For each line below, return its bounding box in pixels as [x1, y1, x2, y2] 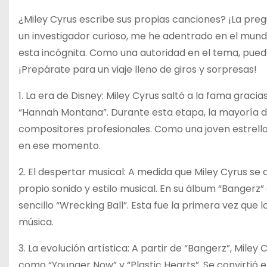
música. [18, 215, 54, 229]
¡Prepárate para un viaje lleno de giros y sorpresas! [18, 63, 257, 76]
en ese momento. [18, 139, 101, 153]
